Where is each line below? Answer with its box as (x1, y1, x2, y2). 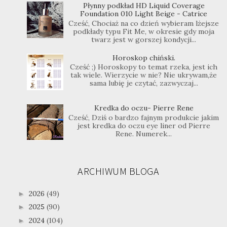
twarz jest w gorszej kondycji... (91, 35, 197, 45)
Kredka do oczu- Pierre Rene (94, 103, 194, 113)
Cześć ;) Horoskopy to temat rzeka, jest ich (70, 62, 218, 72)
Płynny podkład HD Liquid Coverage (83, 1, 205, 11)
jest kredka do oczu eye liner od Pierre (77, 121, 210, 130)
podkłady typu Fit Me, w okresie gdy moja (73, 27, 215, 36)
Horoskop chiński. (112, 53, 175, 62)
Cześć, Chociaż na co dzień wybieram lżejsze (68, 19, 219, 28)
